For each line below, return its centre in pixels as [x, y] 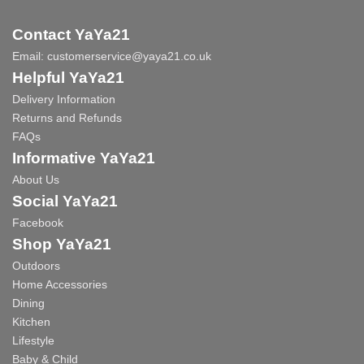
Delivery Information [64, 99]
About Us [36, 179]
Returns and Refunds [67, 117]
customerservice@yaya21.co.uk [129, 56]
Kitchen [31, 321]
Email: [30, 56]
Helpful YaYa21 [68, 77]
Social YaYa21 [65, 201]
